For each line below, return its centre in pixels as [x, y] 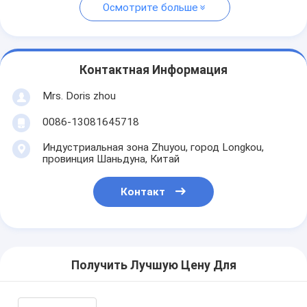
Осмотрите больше [150, 8]
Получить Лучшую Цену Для [153, 266]
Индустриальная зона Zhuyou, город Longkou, [153, 147]
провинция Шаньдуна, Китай [111, 159]
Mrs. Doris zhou [79, 96]
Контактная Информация [153, 70]
